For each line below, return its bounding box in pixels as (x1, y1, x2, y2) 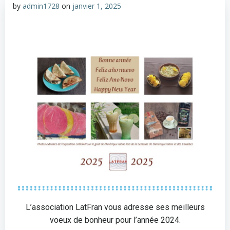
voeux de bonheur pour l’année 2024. (49, 215, 181, 225)
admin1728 (23, 1, 60, 11)
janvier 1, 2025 (72, 1, 121, 11)
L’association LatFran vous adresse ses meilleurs (25, 202, 205, 213)
